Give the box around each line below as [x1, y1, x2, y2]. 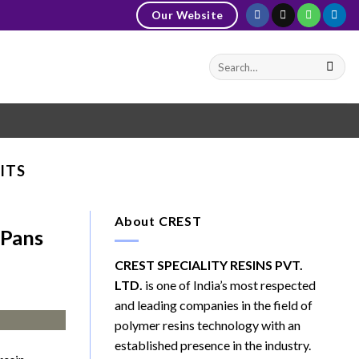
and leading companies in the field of [115, 296, 313, 313]
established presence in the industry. [115, 337, 311, 353]
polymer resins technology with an [115, 317, 301, 333]
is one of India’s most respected [143, 276, 316, 292]
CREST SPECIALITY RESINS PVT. [115, 256, 303, 272]
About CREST [115, 213, 202, 229]
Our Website [151, 7, 224, 22]
